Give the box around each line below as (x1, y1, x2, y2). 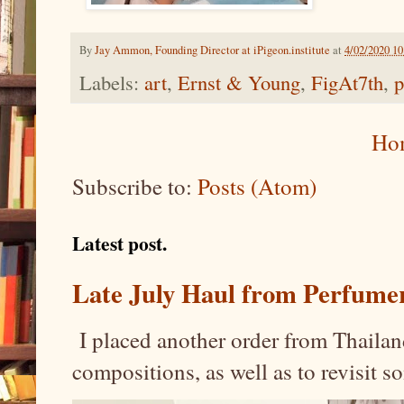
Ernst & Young (178, 69, 300, 96)
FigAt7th (311, 69, 383, 96)
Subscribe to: (72, 171, 197, 202)
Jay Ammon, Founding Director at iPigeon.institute (95, 42, 330, 59)
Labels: (79, 69, 144, 96)
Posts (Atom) (197, 171, 317, 202)
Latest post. (72, 229, 167, 258)
